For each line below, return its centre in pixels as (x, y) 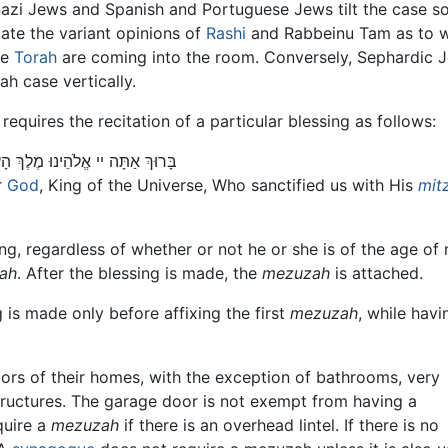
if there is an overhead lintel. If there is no (279, 424)
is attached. (376, 272)
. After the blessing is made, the (139, 272)
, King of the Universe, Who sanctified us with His (228, 184)
